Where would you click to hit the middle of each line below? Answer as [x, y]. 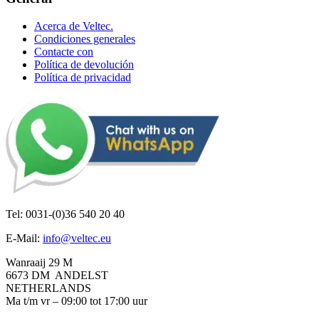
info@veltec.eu [77, 238]
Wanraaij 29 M [39, 262]
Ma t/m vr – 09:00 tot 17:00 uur [77, 300]
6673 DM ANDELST [57, 275]
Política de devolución [84, 64]
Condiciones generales [85, 38]
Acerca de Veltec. [74, 26]
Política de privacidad [83, 77]
